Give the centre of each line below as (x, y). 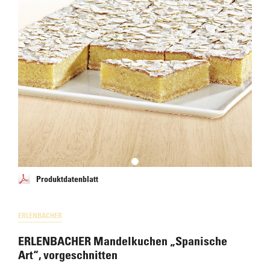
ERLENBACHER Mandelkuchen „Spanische (123, 241)
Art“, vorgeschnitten (68, 255)
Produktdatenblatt (67, 179)
